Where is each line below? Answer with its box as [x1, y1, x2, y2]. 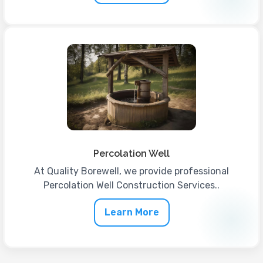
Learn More [104, 206, 159, 218]
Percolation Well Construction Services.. [43, 179, 220, 191]
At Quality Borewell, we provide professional [34, 165, 229, 177]
